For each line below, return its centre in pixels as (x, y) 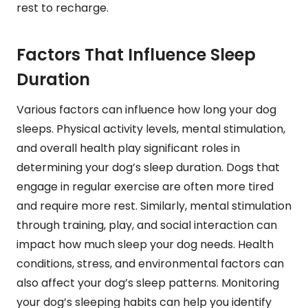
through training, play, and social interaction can (147, 225)
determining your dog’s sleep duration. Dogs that (148, 167)
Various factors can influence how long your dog (146, 109)
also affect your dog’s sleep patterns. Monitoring (148, 283)
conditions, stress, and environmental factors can (150, 263)
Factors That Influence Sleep (136, 54)
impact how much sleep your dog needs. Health (145, 244)
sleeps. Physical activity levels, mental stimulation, (151, 129)
